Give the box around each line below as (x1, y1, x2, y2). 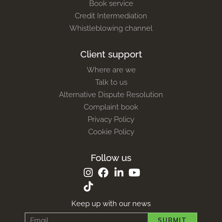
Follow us (91, 152, 131, 163)
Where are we (86, 65, 136, 74)
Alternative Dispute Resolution (59, 90, 163, 99)
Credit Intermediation (75, 11, 147, 20)
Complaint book (84, 102, 138, 111)
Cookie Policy (88, 127, 134, 136)
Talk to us (95, 77, 127, 87)
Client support (80, 48, 142, 59)
